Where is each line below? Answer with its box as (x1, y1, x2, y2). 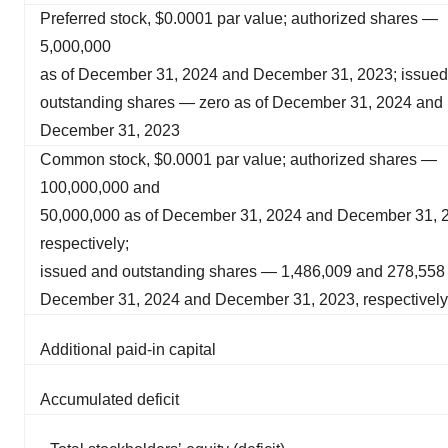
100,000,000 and (40, 178, 160, 196)
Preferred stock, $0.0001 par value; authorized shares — (40, 9, 438, 27)
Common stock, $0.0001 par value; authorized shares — (40, 150, 437, 168)
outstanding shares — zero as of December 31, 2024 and (40, 93, 443, 111)
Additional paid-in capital (40, 340, 216, 358)
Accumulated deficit (40, 390, 179, 408)
